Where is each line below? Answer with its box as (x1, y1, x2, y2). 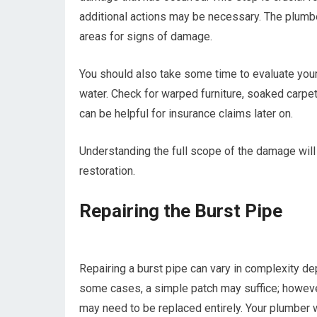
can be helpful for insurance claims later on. (79, 107, 293, 120)
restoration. (79, 164, 135, 178)
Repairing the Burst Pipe (79, 200, 282, 221)
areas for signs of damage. (79, 30, 212, 43)
